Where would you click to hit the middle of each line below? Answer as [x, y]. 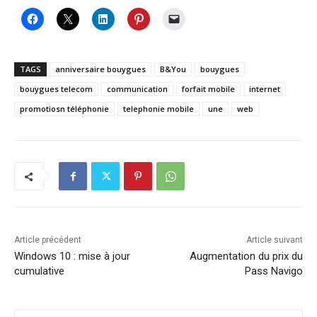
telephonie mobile [158, 109]
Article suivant [274, 240]
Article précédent [48, 240]
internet [265, 89]
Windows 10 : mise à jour [72, 257]
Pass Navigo [273, 271]
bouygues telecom [56, 89]
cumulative [39, 271]
